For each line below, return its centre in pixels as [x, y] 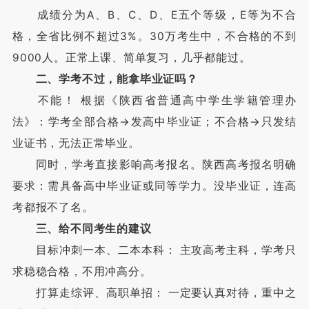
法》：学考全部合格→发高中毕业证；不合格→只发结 [154, 121]
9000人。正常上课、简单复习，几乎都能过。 [131, 57]
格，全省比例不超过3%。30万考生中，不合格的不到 [154, 36]
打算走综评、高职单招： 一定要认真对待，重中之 [154, 292]
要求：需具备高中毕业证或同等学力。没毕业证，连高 [154, 186]
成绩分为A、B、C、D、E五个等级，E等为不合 [154, 14]
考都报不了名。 [53, 207]
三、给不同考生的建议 [93, 228]
